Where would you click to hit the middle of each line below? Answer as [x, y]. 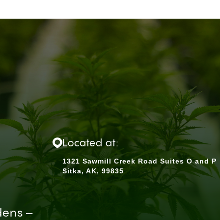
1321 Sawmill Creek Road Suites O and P [139, 161]
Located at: [90, 144]
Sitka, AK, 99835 [93, 171]
